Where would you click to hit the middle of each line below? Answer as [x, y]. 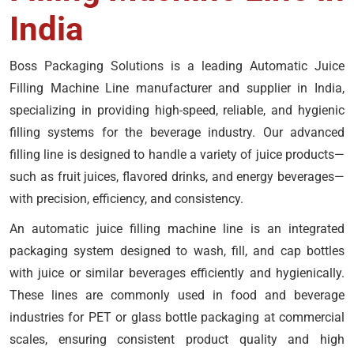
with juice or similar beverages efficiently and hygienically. [177, 273]
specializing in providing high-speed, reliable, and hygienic [177, 110]
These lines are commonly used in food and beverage [177, 295]
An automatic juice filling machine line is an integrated [177, 229]
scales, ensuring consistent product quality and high [177, 339]
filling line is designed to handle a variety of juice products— [177, 154]
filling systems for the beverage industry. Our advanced [177, 132]
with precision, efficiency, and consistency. [126, 199]
